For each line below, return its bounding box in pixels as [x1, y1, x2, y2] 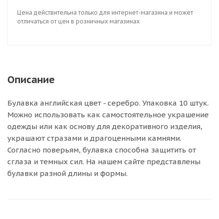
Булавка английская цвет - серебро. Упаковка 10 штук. [7, 98, 209, 108]
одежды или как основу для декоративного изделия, [7, 122, 202, 131]
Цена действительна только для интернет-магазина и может [17, 9, 193, 16]
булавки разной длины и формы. [7, 169, 128, 178]
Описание [7, 73, 55, 86]
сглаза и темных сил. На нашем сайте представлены [7, 157, 200, 166]
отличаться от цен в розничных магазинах [17, 18, 140, 25]
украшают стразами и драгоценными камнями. [7, 133, 181, 143]
